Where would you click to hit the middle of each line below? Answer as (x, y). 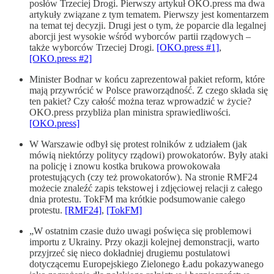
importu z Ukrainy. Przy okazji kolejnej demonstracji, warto (144, 242)
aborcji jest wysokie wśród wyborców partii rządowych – (140, 37)
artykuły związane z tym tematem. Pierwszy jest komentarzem (149, 15)
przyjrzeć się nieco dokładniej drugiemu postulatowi (130, 253)
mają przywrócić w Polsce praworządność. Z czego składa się (149, 91)
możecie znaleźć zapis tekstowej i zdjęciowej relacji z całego (146, 188)
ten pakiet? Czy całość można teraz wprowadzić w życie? (140, 102)
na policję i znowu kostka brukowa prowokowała (125, 166)
